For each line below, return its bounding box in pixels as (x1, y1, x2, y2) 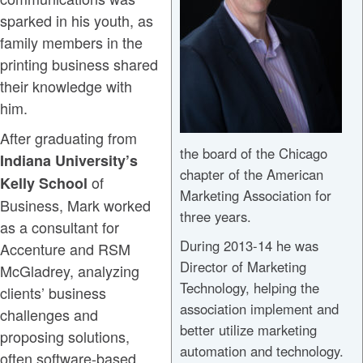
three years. (179, 207, 251, 227)
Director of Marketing (179, 257, 306, 277)
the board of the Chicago (179, 143, 327, 164)
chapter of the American (179, 164, 323, 185)
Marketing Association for (179, 186, 331, 206)
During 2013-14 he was (179, 236, 318, 256)
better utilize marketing (179, 320, 317, 340)
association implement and (179, 299, 339, 319)
